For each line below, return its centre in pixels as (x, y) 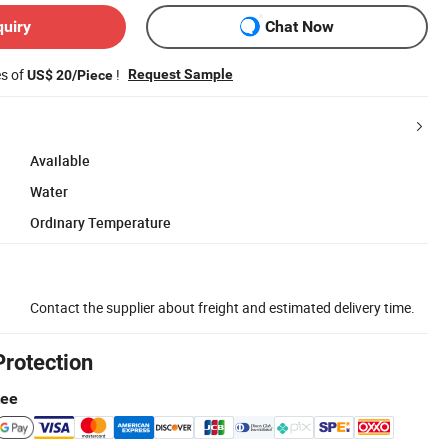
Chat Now (299, 27)
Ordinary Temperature (100, 222)
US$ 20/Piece (70, 74)
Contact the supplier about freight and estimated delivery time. (222, 307)
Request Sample (180, 73)
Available (60, 160)
